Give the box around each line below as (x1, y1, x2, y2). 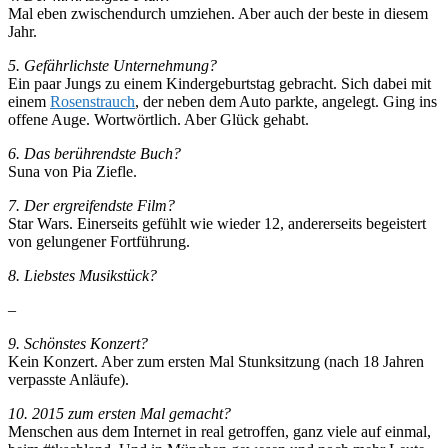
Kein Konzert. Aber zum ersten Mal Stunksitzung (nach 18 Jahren (8, 352, 424, 370)
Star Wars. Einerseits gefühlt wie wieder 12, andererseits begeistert (8, 214, 426, 232)
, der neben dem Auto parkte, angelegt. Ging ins (135, 92, 437, 110)
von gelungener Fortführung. (8, 232, 190, 250)
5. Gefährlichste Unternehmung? (8, 56, 217, 74)
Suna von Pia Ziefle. (8, 162, 137, 180)
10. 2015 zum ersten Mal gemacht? (8, 404, 231, 422)
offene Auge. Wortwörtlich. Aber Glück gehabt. (8, 110, 309, 128)
